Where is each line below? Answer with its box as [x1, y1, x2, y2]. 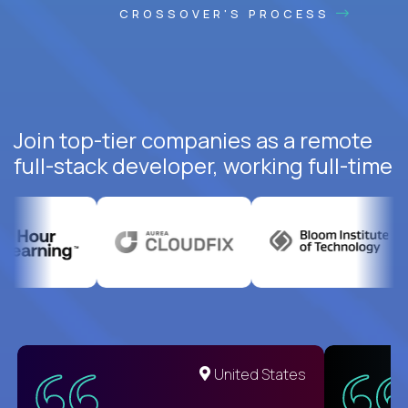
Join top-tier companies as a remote [14, 124, 372, 155]
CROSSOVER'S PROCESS [119, 5, 336, 22]
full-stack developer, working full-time [14, 149, 393, 180]
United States [214, 363, 306, 384]
